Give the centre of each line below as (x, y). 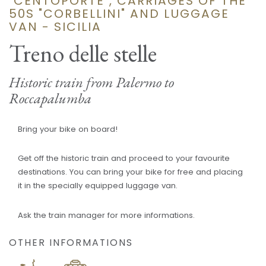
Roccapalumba (50, 98)
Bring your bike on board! (68, 129)
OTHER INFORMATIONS (71, 242)
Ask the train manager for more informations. (106, 215)
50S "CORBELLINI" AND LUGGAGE (119, 13)
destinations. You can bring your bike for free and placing (130, 172)
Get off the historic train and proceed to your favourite (124, 159)
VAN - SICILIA (55, 26)
